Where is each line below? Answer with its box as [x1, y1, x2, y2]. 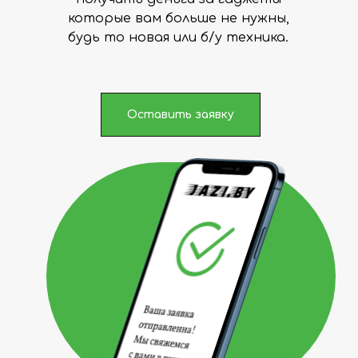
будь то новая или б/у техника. [68, 30, 288, 45]
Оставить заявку [127, 109, 234, 121]
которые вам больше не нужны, [67, 11, 289, 26]
